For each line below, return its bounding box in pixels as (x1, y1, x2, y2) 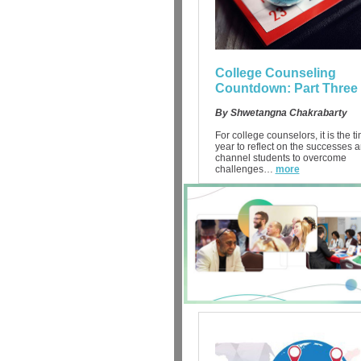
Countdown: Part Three (214, 81, 358, 95)
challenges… (214, 164, 273, 175)
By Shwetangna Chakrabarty (214, 107, 347, 118)
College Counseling (214, 66, 336, 80)
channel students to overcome (214, 152, 346, 164)
